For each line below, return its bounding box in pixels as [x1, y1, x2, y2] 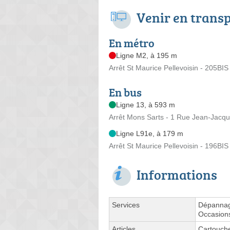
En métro [109, 34, 155, 51]
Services [112, 200, 140, 209]
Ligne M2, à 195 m [116, 51, 177, 60]
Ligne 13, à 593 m [116, 100, 175, 109]
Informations [137, 165, 217, 184]
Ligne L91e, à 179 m [116, 129, 183, 138]
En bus [109, 84, 142, 100]
